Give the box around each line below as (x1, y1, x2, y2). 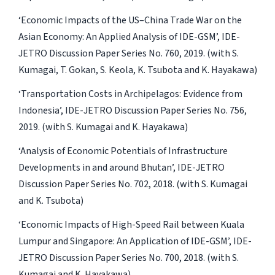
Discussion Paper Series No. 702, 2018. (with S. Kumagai (18, 177, 247, 191)
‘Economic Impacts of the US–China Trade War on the (18, 13, 242, 27)
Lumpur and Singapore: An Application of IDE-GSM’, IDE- (18, 234, 252, 248)
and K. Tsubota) (18, 193, 83, 207)
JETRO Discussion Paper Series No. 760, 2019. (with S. (18, 46, 239, 60)
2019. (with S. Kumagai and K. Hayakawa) (18, 120, 188, 134)
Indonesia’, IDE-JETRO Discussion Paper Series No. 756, (18, 103, 247, 117)
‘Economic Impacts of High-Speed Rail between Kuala (18, 217, 244, 231)
